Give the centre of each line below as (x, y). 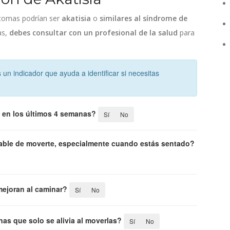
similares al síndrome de (143, 18)
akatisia (76, 18)
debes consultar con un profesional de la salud (93, 32)
